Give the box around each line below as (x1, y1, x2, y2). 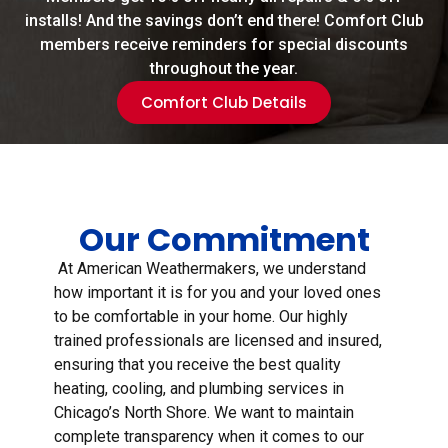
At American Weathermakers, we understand (54, 259, 366, 279)
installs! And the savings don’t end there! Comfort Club (24, 11, 424, 31)
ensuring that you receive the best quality (54, 355, 341, 375)
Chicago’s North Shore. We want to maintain (54, 403, 354, 423)
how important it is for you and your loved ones (54, 283, 381, 303)
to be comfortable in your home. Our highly (54, 307, 348, 327)
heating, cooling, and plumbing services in (54, 379, 344, 399)
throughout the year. (150, 59, 298, 79)
